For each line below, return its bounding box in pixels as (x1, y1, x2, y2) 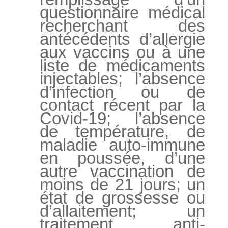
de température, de (39, 122, 206, 141)
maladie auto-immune (39, 135, 206, 154)
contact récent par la (39, 95, 206, 115)
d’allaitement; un (39, 201, 206, 220)
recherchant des (39, 16, 206, 35)
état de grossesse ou (39, 188, 206, 207)
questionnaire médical (39, 3, 206, 22)
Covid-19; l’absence (39, 108, 206, 128)
